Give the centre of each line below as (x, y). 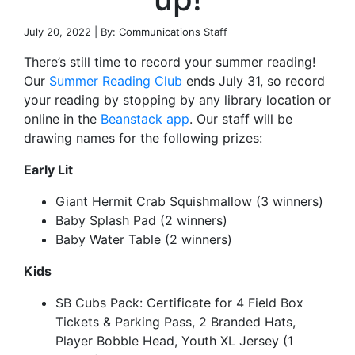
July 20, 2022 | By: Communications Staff (126, 32)
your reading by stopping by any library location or (177, 100)
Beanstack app (145, 119)
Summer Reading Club (116, 81)
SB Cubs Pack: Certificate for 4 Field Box (179, 303)
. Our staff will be (241, 119)
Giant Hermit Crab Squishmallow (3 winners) (189, 201)
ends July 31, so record (254, 81)
